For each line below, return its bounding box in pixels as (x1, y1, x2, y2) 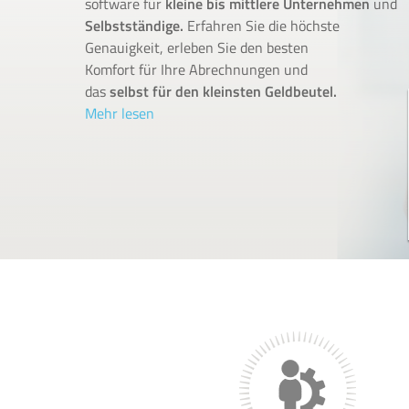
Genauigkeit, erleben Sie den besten (85, 37, 309, 58)
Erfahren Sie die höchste (184, 15, 340, 37)
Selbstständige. (85, 15, 184, 37)
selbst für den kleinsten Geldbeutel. (110, 80, 337, 102)
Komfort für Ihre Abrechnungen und (85, 58, 308, 80)
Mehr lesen (85, 102, 154, 124)
